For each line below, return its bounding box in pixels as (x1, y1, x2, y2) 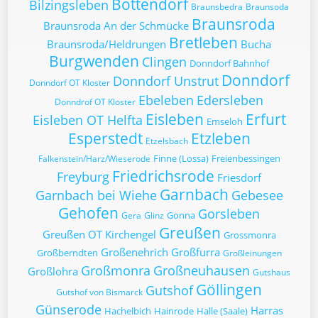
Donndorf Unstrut (112, 72, 219, 89)
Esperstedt (67, 128, 143, 148)
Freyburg (57, 168, 109, 185)
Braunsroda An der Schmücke (43, 18, 189, 33)
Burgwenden (49, 51, 139, 71)
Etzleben (190, 128, 251, 148)
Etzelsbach (145, 135, 188, 147)
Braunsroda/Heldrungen (47, 37, 166, 51)
